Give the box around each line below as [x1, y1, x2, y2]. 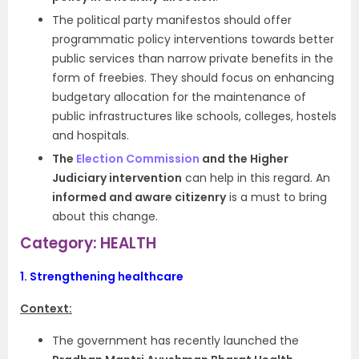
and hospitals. [52, 127, 129, 143]
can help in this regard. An [182, 170, 330, 186]
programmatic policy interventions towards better [52, 31, 334, 47]
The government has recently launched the [52, 333, 299, 349]
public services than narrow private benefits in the [52, 50, 333, 67]
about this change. [52, 208, 158, 224]
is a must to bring [226, 189, 327, 205]
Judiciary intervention [52, 170, 182, 186]
